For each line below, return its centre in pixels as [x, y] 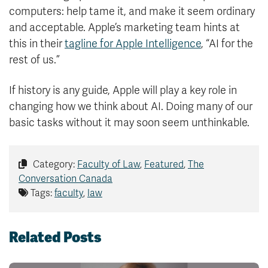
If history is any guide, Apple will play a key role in [123, 91]
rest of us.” [34, 60]
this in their [37, 44]
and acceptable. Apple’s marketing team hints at [124, 28]
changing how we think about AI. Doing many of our [131, 107]
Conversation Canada [66, 179]
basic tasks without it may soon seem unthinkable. [129, 123]
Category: [54, 165]
